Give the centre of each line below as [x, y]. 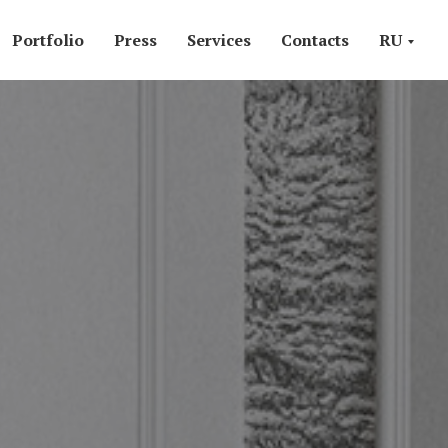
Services [219, 40]
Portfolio [48, 40]
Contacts [315, 40]
